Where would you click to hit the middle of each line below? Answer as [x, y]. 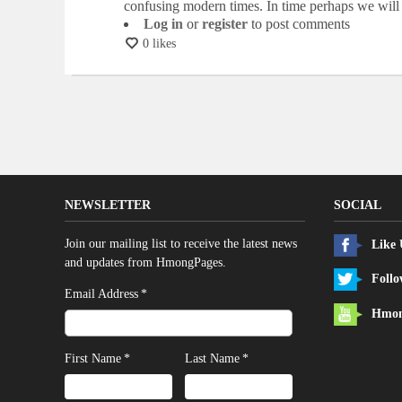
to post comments [299, 24]
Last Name [212, 359]
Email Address [101, 294]
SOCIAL [358, 205]
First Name [93, 359]
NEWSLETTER [108, 205]
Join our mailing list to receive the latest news [181, 243]
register [225, 24]
